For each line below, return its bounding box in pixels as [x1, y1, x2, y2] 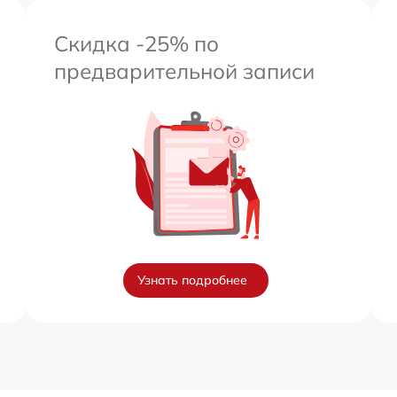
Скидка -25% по [54, 29, 219, 57]
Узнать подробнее [137, 271, 247, 288]
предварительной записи [54, 57, 315, 84]
